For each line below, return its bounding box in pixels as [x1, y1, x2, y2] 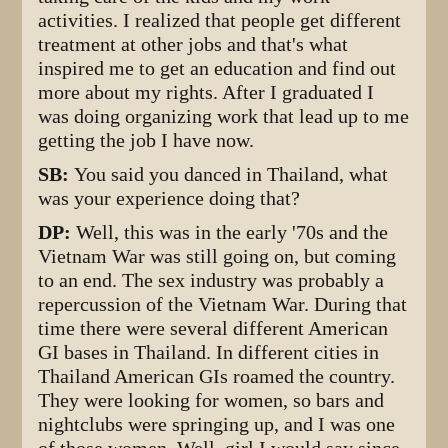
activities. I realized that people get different [38, 8, 402, 32]
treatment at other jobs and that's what [38, 32, 349, 56]
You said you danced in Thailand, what [74, 162, 389, 186]
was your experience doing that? [38, 186, 301, 210]
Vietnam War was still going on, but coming [38, 244, 397, 268]
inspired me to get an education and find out [38, 56, 397, 80]
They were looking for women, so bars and [38, 388, 385, 412]
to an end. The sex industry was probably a [38, 268, 385, 292]
